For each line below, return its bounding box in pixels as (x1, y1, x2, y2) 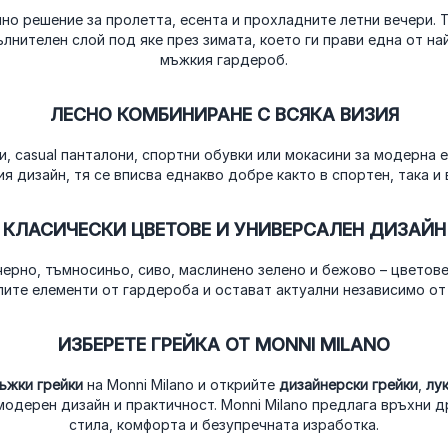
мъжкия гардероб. (160, 50, 288, 68)
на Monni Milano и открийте (83, 375, 279, 393)
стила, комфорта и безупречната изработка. (69, 415, 379, 433)
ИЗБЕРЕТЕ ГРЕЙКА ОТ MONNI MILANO (58, 333, 390, 355)
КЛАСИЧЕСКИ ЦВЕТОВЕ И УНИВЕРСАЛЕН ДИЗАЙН (2, 218, 446, 240)
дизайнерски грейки (279, 375, 418, 393)
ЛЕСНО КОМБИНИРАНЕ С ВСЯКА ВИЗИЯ (49, 103, 399, 125)
